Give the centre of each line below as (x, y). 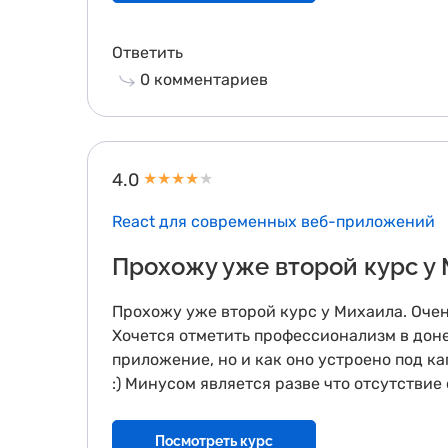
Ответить (147, 52)
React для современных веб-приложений (273, 221)
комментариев (209, 79)
